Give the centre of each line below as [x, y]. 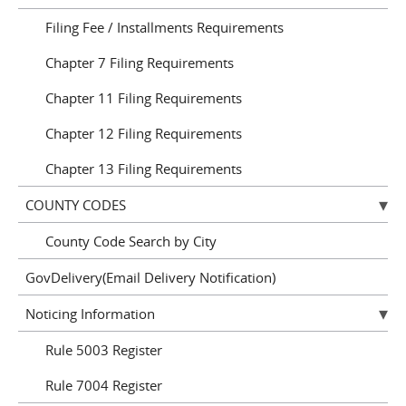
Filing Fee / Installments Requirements [164, 27]
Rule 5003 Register [104, 349]
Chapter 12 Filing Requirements [144, 133]
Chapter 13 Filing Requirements [144, 168]
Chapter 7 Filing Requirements [140, 62]
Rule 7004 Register [104, 385]
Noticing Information [90, 313]
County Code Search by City [131, 241]
